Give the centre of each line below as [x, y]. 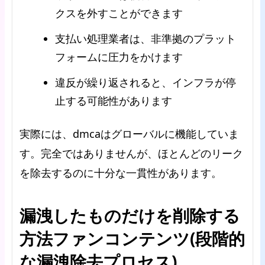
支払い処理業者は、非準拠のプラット [146, 38]
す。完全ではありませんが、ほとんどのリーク [131, 153]
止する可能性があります [114, 101]
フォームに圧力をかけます [119, 57]
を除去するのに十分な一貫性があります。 [121, 173]
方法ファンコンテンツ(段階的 [132, 238]
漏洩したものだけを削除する [130, 215]
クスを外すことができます [119, 13]
